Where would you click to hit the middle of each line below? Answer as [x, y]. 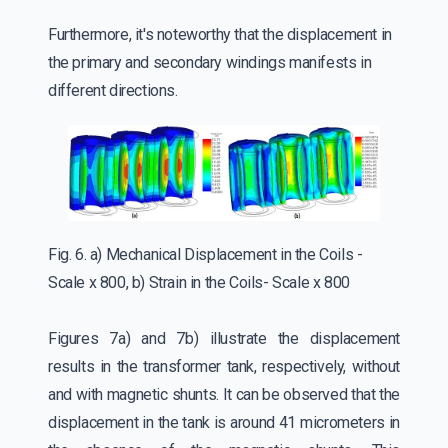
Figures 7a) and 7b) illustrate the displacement [224, 339]
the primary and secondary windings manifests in [210, 63]
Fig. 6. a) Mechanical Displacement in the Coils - [205, 255]
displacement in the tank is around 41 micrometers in [224, 423]
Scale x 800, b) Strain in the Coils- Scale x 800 [203, 283]
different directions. [113, 91]
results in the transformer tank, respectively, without [224, 367]
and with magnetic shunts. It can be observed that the [224, 395]
